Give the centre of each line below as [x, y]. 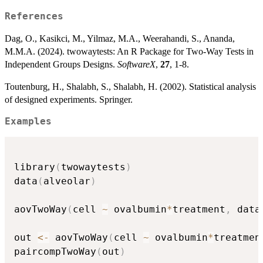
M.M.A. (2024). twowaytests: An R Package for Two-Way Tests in [129, 51]
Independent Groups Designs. [61, 64]
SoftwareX [136, 64]
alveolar [67, 181]
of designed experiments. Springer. [69, 99]
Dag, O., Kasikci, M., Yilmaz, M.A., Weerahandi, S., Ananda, [120, 38]
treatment [199, 210]
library [35, 167]
